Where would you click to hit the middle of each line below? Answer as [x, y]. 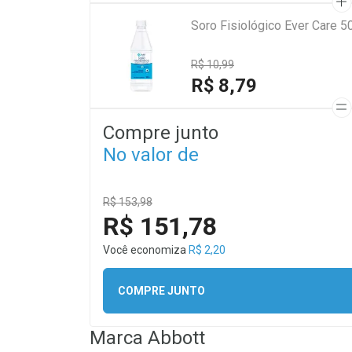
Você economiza [146, 250]
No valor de [151, 155]
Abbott [176, 338]
